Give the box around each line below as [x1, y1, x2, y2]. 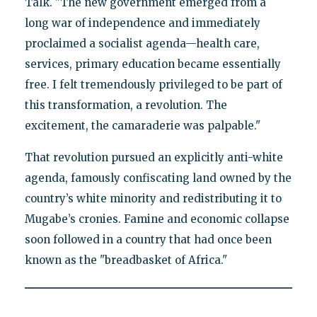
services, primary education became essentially [24, 57, 281, 71]
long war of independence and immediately [24, 16, 260, 30]
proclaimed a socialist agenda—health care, [24, 37, 260, 51]
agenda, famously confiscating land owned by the [24, 171, 292, 185]
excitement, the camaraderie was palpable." [24, 119, 260, 133]
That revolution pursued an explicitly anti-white [24, 151, 283, 165]
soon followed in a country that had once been [24, 233, 272, 247]
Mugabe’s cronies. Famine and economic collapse [24, 212, 289, 226]
